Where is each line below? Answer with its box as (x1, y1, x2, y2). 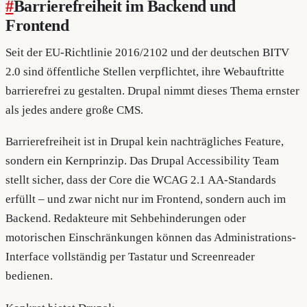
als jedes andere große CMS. (5, 103, 143, 116)
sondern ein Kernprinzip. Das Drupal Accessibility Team (5, 154, 279, 168)
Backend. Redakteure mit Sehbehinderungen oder (5, 212, 246, 225)
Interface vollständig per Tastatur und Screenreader (5, 250, 255, 264)
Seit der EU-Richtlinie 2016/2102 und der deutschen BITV (5, 45, 289, 59)
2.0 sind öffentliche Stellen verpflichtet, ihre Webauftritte (5, 64, 284, 78)
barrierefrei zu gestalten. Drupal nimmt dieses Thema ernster (5, 84, 299, 97)
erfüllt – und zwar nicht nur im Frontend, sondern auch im (5, 193, 286, 206)
